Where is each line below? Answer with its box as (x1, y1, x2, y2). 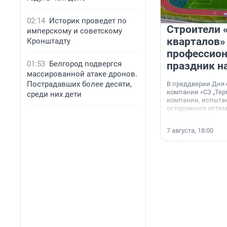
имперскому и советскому (27, 26, 122, 35)
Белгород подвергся (49, 59, 122, 68)
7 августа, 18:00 (167, 127, 213, 135)
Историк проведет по (49, 16, 127, 25)
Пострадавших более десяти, (27, 80, 132, 89)
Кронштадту (27, 36, 70, 46)
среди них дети (27, 90, 82, 99)
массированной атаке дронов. (27, 69, 137, 79)
